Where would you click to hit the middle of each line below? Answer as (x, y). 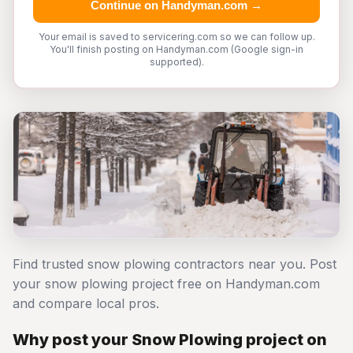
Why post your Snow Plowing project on (170, 340)
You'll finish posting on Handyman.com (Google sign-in (176, 49)
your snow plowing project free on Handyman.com (166, 284)
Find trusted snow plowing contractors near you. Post (175, 264)
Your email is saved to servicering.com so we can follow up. (176, 37)
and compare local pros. (86, 303)
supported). (176, 62)
